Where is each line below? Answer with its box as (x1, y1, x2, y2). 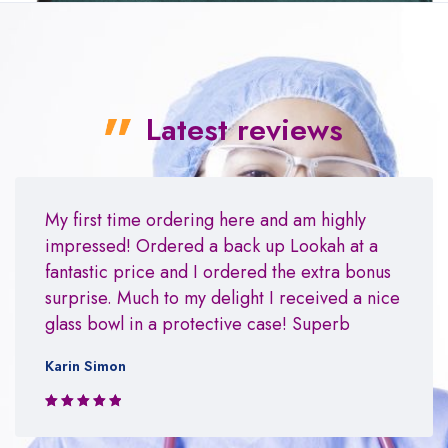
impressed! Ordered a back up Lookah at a (45, 232, 378, 259)
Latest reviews (146, 107, 344, 151)
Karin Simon (45, 355, 126, 376)
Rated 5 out (45, 410, 112, 431)
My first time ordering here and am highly (45, 206, 366, 233)
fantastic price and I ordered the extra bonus (45, 258, 391, 285)
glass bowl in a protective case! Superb (45, 310, 350, 337)
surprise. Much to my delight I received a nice (45, 284, 400, 311)
